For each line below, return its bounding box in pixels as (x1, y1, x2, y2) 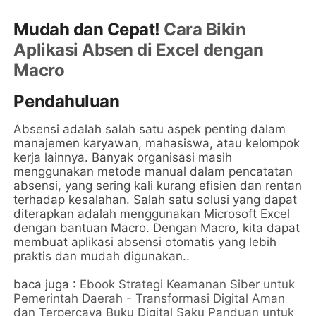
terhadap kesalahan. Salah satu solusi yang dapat (13, 193, 298, 207)
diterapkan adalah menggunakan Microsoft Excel (13, 207, 291, 221)
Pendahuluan (13, 91, 120, 112)
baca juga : (13, 277, 80, 292)
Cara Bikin (164, 19, 246, 40)
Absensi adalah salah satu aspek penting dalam (13, 122, 286, 137)
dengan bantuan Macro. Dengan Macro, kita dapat (13, 221, 300, 236)
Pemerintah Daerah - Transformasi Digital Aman (13, 291, 286, 306)
